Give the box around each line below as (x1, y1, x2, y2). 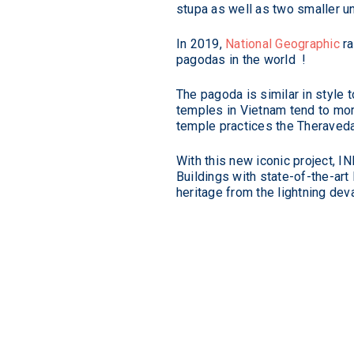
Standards (242, 9, 313, 27)
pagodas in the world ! (175, 51, 307, 67)
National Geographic (225, 36, 340, 51)
